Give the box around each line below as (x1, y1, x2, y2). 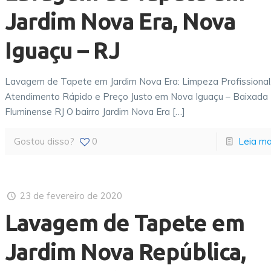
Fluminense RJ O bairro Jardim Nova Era (5, 106, 171, 117)
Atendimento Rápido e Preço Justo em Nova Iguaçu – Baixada (5, 91, 269, 102)
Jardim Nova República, (5, 239, 246, 264)
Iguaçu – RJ (5, 38, 120, 63)
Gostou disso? (14, 135, 75, 147)
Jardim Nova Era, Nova (5, 8, 236, 34)
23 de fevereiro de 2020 (20, 190, 123, 201)
